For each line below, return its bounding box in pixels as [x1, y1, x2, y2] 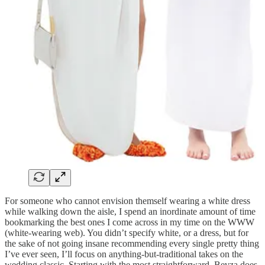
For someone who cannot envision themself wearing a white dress [5, 195, 250, 206]
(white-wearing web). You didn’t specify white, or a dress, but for [5, 227, 248, 238]
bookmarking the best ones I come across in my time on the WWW [5, 216, 254, 227]
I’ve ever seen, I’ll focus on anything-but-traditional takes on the [5, 248, 243, 259]
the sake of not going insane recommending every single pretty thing [5, 238, 259, 248]
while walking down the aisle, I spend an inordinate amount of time [5, 206, 256, 216]
